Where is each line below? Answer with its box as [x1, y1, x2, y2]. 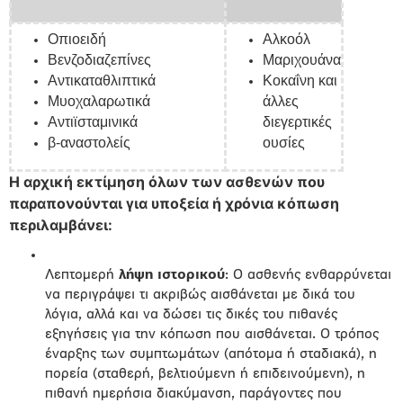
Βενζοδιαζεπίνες [48, 52, 151, 67]
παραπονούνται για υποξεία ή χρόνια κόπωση [9, 194, 339, 212]
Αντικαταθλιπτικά [48, 73, 156, 88]
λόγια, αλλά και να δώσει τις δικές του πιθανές [45, 308, 337, 322]
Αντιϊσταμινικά [48, 114, 138, 130]
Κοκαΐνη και [263, 73, 337, 88]
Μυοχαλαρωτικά [48, 94, 150, 109]
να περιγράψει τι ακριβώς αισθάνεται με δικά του [45, 288, 355, 302]
